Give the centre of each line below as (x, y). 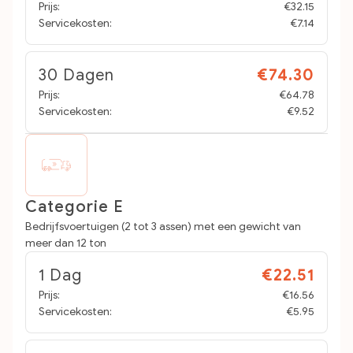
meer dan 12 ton (66, 243)
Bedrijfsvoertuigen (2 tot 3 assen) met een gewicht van (163, 227)
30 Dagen (76, 75)
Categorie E (74, 207)
